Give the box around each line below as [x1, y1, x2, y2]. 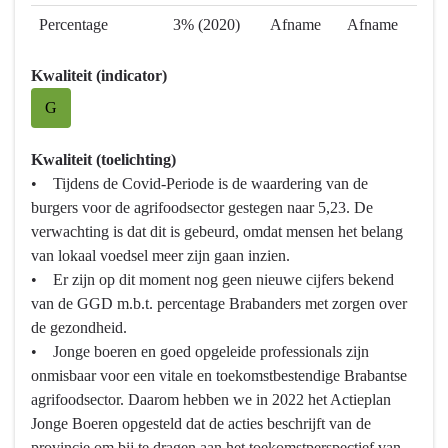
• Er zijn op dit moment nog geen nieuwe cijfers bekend [31, 271, 394, 289]
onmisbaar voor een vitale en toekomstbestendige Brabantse [31, 367, 407, 385]
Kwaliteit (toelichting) [31, 151, 176, 169]
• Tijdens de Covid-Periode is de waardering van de [31, 175, 368, 193]
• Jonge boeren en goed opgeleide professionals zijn [31, 343, 369, 361]
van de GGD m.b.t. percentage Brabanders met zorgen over [31, 295, 407, 313]
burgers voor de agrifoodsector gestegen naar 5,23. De [31, 199, 373, 217]
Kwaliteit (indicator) [31, 67, 167, 85]
